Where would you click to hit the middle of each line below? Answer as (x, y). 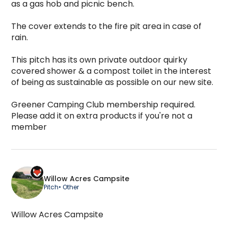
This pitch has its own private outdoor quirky (99, 60)
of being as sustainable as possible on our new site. (112, 82)
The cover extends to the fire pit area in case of (106, 26)
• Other (69, 187)
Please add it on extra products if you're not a (102, 116)
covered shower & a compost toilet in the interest (111, 71)
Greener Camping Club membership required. (103, 104)
